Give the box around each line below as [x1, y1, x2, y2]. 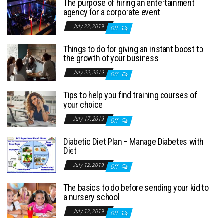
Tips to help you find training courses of [63, 90, 197, 101]
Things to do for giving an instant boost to [63, 44, 203, 54]
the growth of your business [63, 53, 159, 64]
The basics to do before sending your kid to [63, 182, 209, 193]
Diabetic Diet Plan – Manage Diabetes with [63, 136, 204, 147]
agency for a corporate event [63, 7, 160, 18]
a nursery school [63, 192, 120, 202]
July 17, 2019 [73, 115, 105, 123]
